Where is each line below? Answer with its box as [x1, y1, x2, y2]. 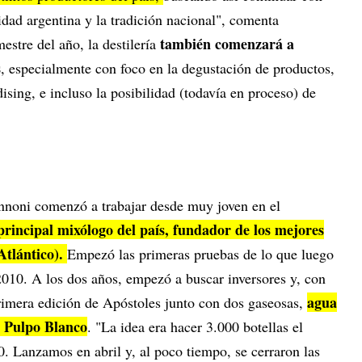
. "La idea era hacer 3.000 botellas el [87, 316, 303, 336]
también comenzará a [160, 32, 294, 54]
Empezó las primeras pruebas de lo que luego [67, 243, 334, 263]
